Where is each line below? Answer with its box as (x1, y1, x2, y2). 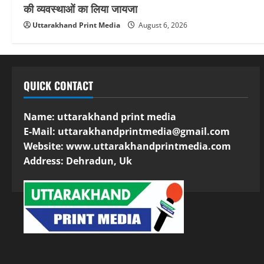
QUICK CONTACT (24, 78, 93, 94)
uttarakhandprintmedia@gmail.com (58, 125, 230, 138)
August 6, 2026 (137, 20, 187, 31)
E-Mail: (24, 125, 58, 138)
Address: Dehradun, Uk (24, 154, 132, 168)
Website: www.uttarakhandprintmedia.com (24, 140, 231, 153)
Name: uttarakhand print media (24, 110, 176, 124)
